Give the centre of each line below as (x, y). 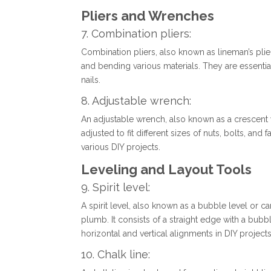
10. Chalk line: (116, 255)
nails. (91, 80)
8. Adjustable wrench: (136, 101)
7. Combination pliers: (136, 34)
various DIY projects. (121, 147)
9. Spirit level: (116, 188)
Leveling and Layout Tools (167, 170)
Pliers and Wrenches (148, 16)
